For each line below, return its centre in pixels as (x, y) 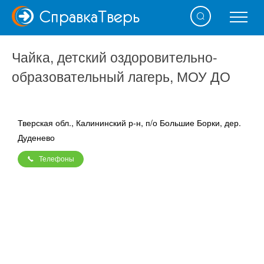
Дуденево (36, 137)
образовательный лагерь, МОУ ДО (121, 76)
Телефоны (57, 159)
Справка (68, 16)
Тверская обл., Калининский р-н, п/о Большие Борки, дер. (129, 123)
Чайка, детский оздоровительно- (115, 57)
